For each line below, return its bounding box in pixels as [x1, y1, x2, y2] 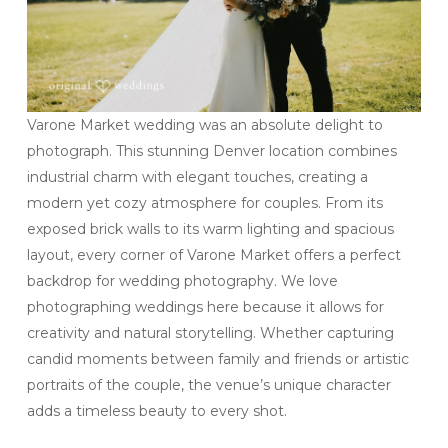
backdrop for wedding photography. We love [26, 272, 338, 291]
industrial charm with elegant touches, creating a [26, 168, 368, 187]
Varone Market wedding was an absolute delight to [26, 116, 383, 135]
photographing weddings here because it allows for [26, 298, 384, 317]
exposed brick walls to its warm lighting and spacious [26, 220, 394, 239]
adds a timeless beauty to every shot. [26, 402, 287, 421]
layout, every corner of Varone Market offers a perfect [26, 246, 401, 265]
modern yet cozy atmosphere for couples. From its [26, 194, 383, 213]
